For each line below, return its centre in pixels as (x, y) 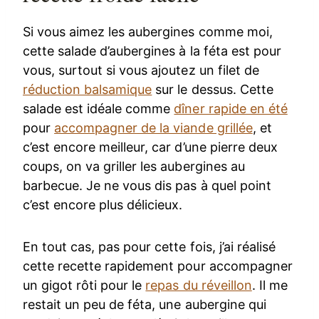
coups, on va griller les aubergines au (134, 166)
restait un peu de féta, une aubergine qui (145, 304)
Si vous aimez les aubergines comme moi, (148, 31)
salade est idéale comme (99, 108)
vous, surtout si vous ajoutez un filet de (141, 70)
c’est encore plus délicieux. (103, 204)
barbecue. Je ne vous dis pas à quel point (147, 185)
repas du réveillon (199, 285)
